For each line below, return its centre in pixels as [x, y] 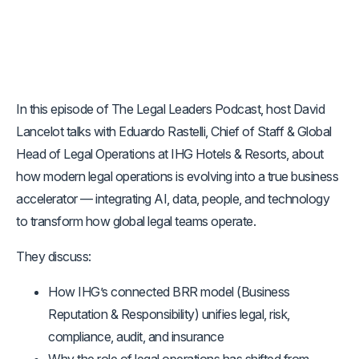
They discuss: [54, 256]
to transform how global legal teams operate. [136, 221]
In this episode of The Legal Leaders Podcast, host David [170, 109]
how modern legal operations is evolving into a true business [177, 176]
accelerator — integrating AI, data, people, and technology [173, 199]
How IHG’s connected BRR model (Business [169, 292]
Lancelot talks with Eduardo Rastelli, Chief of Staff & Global [174, 131]
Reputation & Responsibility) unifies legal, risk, [169, 314]
